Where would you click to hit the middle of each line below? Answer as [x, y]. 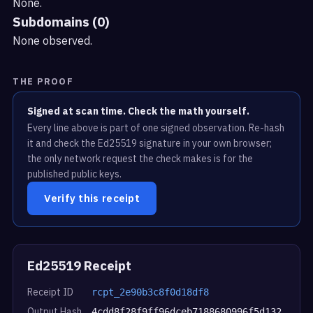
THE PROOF [43, 81]
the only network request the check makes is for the [140, 158]
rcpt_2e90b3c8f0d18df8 [151, 292]
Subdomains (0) [61, 21]
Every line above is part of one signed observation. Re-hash [156, 128]
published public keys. [75, 174]
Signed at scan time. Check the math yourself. [139, 111]
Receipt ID [51, 292]
